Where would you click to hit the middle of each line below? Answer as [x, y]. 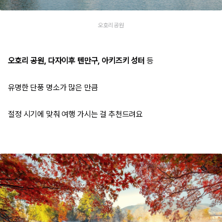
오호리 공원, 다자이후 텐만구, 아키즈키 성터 [76, 61]
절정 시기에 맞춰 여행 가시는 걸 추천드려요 [76, 114]
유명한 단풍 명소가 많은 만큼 [53, 87]
